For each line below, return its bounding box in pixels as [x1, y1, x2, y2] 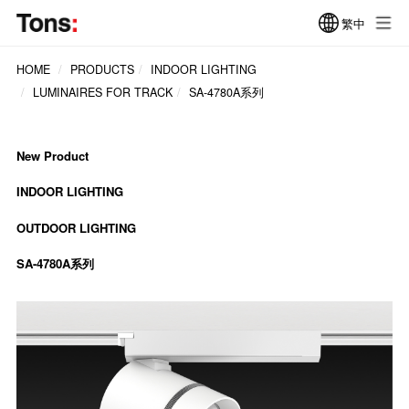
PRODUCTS [69, 61, 134, 79]
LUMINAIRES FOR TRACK [32, 84, 173, 101]
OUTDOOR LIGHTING [16, 218, 136, 236]
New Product [16, 146, 89, 164]
